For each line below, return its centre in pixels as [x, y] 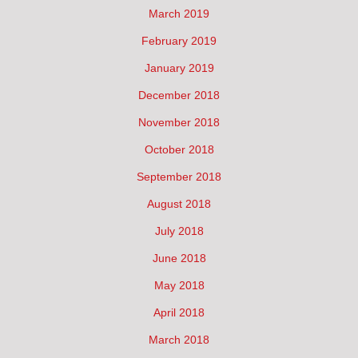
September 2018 [179, 176]
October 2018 [179, 149]
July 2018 [179, 231]
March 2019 [179, 13]
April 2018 [179, 312]
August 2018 [179, 203]
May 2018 [179, 285]
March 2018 [179, 339]
